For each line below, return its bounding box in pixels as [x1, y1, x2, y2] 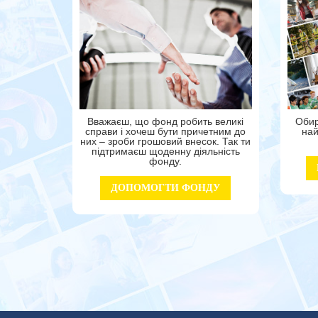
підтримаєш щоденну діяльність [91, 146, 240, 158]
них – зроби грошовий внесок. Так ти [80, 136, 251, 148]
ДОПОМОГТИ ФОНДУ [111, 182, 221, 194]
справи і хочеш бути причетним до [85, 126, 246, 138]
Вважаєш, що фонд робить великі [87, 116, 244, 128]
